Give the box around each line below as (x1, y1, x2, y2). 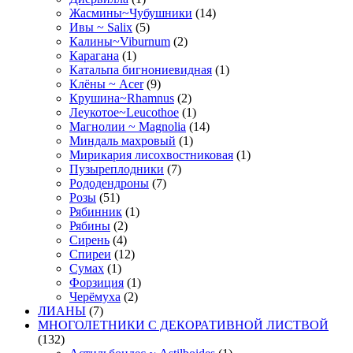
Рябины (69, 218, 110, 232)
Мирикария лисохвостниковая (69, 147, 233, 162)
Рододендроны (69, 176, 149, 190)
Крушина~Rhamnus (69, 91, 174, 105)
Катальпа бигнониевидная (69, 62, 212, 76)
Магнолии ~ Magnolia (69, 119, 186, 133)
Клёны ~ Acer (69, 76, 143, 91)
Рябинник (69, 204, 122, 218)
